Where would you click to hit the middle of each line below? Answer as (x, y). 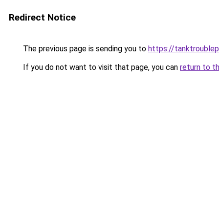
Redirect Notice (42, 17)
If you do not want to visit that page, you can (100, 67)
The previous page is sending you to (85, 49)
